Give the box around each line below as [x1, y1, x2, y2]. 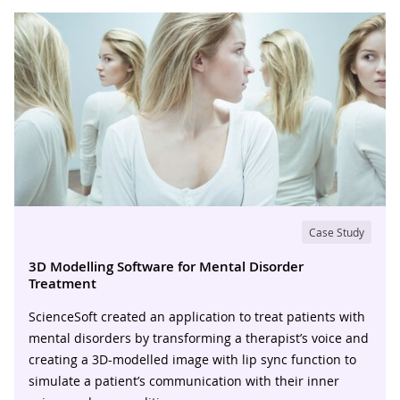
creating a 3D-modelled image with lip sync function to [29, 350, 356, 368]
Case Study [309, 224, 364, 239]
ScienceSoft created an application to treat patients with [29, 307, 365, 325]
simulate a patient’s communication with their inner [29, 371, 339, 389]
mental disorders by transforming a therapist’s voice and [29, 329, 369, 346]
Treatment [29, 273, 96, 293]
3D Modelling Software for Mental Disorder [29, 256, 304, 276]
